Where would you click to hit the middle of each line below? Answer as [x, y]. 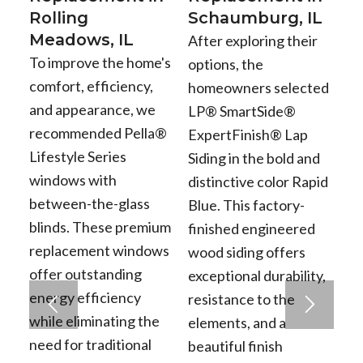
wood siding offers [246, 252]
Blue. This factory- [246, 205]
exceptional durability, [256, 276]
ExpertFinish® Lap [248, 135]
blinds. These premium [100, 227]
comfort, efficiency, [91, 86]
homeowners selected [258, 88]
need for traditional [90, 345]
